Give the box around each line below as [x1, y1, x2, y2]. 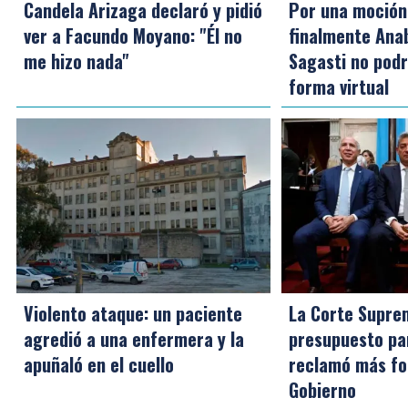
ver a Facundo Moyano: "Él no [24, 21, 242, 49]
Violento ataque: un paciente [24, 299, 242, 327]
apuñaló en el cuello [24, 350, 174, 378]
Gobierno [289, 375, 357, 403]
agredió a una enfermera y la [24, 324, 244, 352]
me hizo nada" [24, 46, 129, 75]
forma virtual [289, 72, 390, 100]
